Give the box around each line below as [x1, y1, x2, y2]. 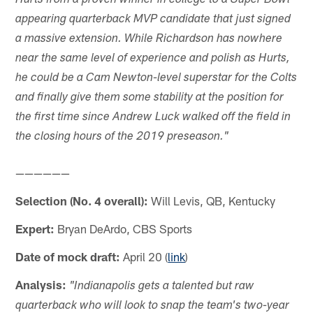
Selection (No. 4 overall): [15, 194, 149, 208]
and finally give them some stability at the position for [15, 92, 284, 105]
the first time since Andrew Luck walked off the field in [15, 112, 291, 124]
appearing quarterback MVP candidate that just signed [15, 14, 291, 27]
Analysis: [15, 277, 67, 292]
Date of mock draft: [15, 249, 121, 264]
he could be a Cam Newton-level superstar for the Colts [15, 73, 298, 85]
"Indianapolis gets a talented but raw [69, 281, 255, 293]
